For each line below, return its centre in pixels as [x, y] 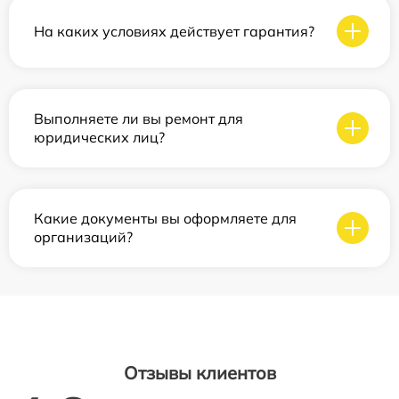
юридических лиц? [99, 137]
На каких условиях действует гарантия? [174, 31]
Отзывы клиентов [199, 373]
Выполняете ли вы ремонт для [138, 118]
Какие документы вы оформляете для [165, 218]
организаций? [83, 237]
